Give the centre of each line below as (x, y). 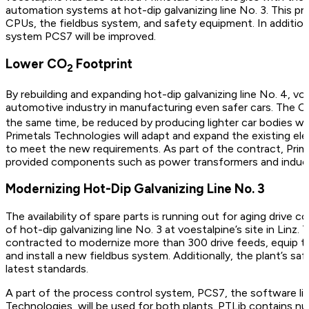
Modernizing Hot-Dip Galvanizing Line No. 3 (135, 189)
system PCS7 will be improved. (81, 37)
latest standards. (47, 269)
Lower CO (36, 64)
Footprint (103, 64)
